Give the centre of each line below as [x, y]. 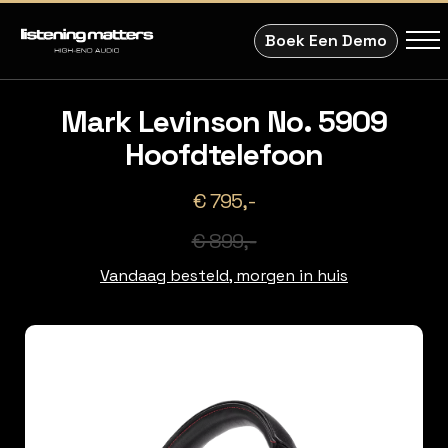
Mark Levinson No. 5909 [224, 121]
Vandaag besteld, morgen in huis [224, 275]
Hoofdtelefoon [224, 154]
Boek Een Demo [326, 40]
